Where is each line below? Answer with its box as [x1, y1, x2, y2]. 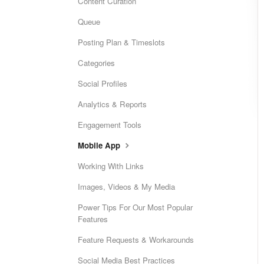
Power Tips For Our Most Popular [78, 202, 193, 213]
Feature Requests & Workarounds [78, 234, 194, 245]
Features [78, 213, 108, 225]
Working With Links [78, 160, 144, 171]
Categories [78, 57, 115, 68]
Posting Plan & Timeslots [78, 37, 165, 48]
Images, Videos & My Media [78, 181, 175, 192]
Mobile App [78, 140, 123, 151]
